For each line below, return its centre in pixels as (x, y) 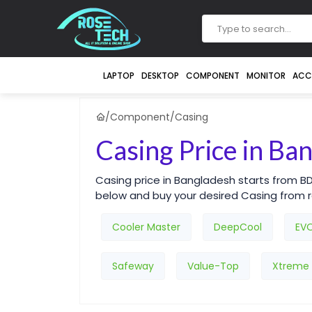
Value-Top (213, 266)
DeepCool (238, 227)
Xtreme (291, 266)
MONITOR (266, 76)
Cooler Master (146, 227)
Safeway (133, 266)
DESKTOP (160, 76)
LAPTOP (118, 76)
